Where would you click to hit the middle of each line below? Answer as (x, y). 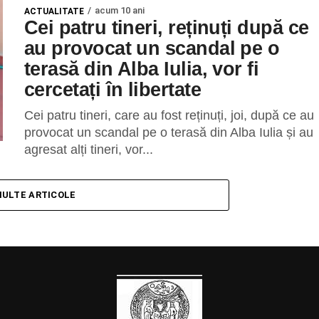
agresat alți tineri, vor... (89, 149)
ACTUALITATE (54, 11)
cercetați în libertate (113, 89)
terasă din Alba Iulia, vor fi (142, 68)
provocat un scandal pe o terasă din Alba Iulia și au (169, 132)
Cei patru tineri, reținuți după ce (167, 27)
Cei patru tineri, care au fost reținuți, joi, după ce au (169, 115)
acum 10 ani (120, 10)
